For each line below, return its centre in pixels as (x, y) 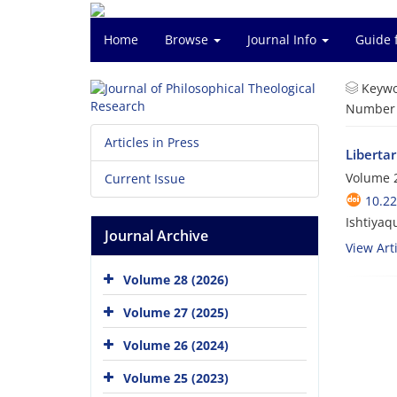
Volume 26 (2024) (176, 345)
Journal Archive (156, 236)
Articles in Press (152, 142)
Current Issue (145, 179)
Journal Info (284, 39)
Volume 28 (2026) (176, 279)
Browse (188, 39)
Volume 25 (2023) (176, 378)
